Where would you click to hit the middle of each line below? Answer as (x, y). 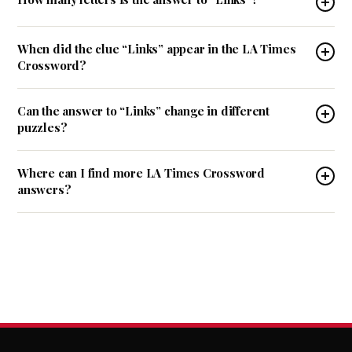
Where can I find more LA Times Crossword (141, 173)
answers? (44, 189)
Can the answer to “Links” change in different (143, 111)
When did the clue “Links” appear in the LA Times (157, 49)
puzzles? (42, 127)
